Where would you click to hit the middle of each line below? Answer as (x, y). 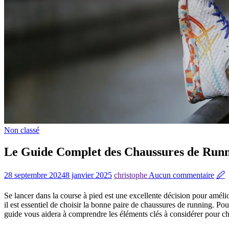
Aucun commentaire (181, 175)
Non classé (22, 130)
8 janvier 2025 (89, 175)
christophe (131, 175)
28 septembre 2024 (35, 175)
